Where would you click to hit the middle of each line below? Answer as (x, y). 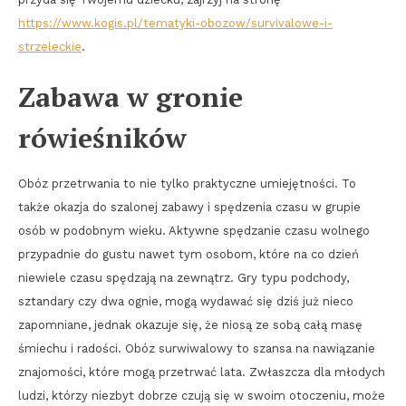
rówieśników (102, 138)
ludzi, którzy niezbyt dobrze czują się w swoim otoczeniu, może (202, 396)
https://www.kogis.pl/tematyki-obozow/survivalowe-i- (175, 24)
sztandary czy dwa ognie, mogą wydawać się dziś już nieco (186, 302)
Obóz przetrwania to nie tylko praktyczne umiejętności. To (187, 184)
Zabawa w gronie (130, 97)
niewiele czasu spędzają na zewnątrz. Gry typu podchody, (184, 278)
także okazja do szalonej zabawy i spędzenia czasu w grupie (189, 208)
